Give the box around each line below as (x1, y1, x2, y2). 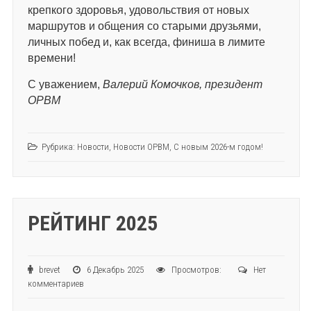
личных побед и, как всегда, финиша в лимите (27, 36, 265, 49)
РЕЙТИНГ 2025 (27, 211, 158, 236)
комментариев (27, 278, 84, 289)
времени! (27, 52, 76, 65)
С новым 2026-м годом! (173, 142, 263, 153)
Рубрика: (41, 142, 77, 153)
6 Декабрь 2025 (84, 264, 156, 276)
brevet (36, 264, 73, 276)
